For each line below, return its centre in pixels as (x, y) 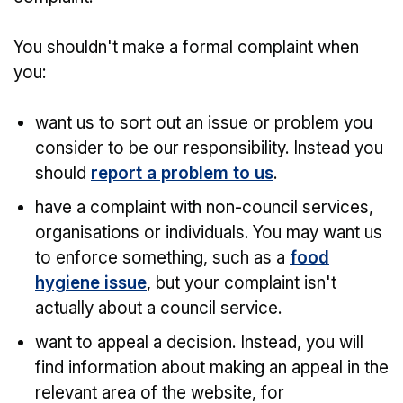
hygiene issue (91, 283)
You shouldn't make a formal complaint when (186, 47)
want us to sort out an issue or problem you (204, 123)
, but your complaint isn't (242, 283)
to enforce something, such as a (162, 258)
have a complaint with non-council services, (204, 207)
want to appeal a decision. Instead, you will (199, 342)
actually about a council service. (158, 308)
